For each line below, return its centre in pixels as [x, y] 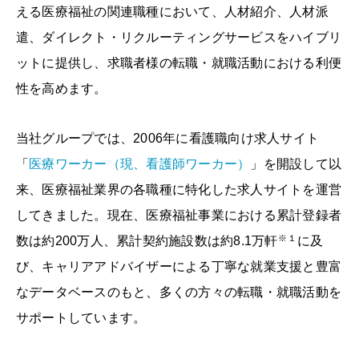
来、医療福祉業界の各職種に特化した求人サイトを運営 [179, 189]
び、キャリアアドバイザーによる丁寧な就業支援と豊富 [179, 266]
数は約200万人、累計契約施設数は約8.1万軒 [147, 240]
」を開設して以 [296, 163]
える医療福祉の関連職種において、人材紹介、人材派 [172, 11]
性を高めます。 [62, 88]
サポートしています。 [81, 317]
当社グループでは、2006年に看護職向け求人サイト [167, 138]
